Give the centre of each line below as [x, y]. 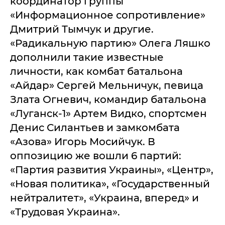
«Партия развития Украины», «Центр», [112, 170]
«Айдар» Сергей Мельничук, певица [107, 85]
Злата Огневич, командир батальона [108, 99]
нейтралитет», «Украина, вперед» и [104, 198]
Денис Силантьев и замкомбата [95, 127]
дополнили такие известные [87, 57]
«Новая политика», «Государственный [110, 184]
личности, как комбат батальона [96, 71]
